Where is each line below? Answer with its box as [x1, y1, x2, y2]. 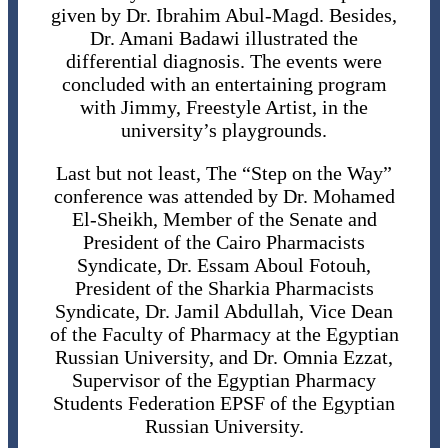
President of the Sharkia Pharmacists [74, 277, 374, 300]
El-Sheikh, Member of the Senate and [71, 208, 377, 231]
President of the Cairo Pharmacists [83, 231, 365, 254]
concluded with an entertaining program [61, 73, 387, 96]
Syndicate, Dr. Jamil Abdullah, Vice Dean [55, 300, 393, 323]
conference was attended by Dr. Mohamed [53, 185, 395, 208]
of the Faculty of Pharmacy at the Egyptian [49, 323, 399, 346]
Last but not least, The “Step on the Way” [56, 162, 392, 185]
